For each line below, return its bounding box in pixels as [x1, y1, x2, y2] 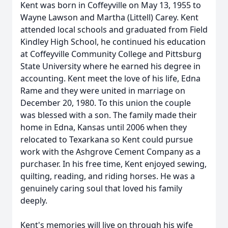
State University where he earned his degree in [20, 61, 201, 72]
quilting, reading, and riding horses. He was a [20, 170, 195, 182]
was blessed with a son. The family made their [20, 109, 197, 121]
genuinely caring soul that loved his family [20, 183, 182, 194]
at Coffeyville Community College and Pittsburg [20, 48, 202, 60]
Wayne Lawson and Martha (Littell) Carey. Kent [20, 12, 198, 23]
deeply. [20, 195, 47, 206]
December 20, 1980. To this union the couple [20, 97, 191, 108]
